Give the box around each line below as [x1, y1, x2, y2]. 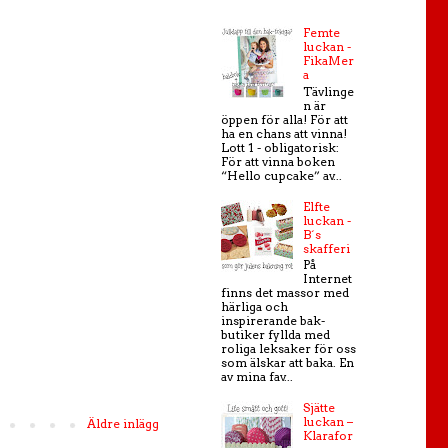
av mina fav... [221, 368, 293, 384]
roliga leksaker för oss [221, 340, 356, 356]
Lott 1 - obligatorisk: [221, 139, 345, 155]
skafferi [302, 240, 350, 256]
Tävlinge [302, 83, 354, 99]
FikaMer [302, 53, 354, 69]
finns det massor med [221, 284, 349, 300]
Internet [302, 270, 352, 286]
